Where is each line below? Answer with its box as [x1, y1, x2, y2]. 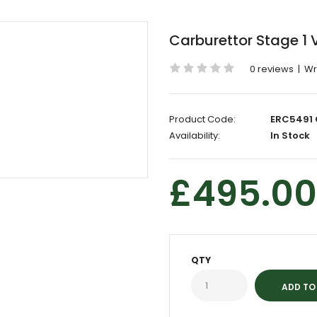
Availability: [169, 129, 220, 142]
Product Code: [169, 113, 236, 126]
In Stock [268, 129, 310, 142]
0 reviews [250, 62, 294, 76]
